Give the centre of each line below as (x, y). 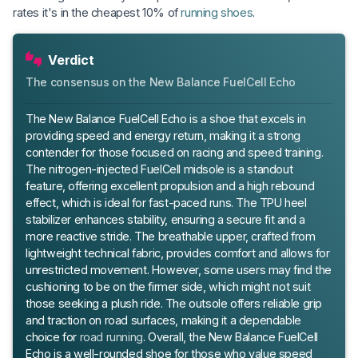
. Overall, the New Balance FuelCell (230, 336)
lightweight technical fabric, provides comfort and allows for (178, 253)
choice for (53, 336)
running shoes (217, 12)
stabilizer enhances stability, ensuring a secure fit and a (165, 219)
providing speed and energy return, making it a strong (163, 135)
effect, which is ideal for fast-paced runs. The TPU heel (166, 202)
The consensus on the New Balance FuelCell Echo (161, 82)
